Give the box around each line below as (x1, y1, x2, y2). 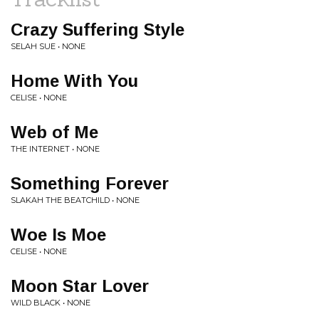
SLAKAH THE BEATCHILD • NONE (11, 195, 140, 205)
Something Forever (11, 174, 169, 193)
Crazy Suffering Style (11, 20, 184, 39)
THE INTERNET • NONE (11, 144, 100, 154)
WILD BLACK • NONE (11, 298, 90, 308)
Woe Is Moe (11, 225, 106, 244)
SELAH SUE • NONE (11, 41, 85, 51)
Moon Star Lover (11, 276, 149, 296)
